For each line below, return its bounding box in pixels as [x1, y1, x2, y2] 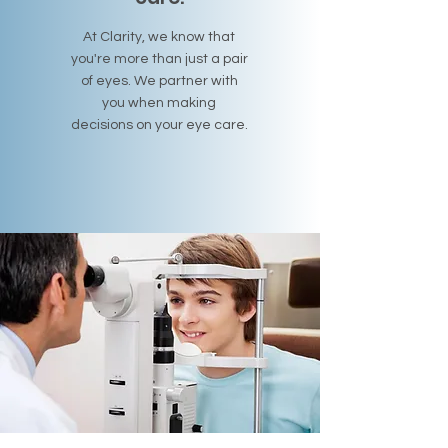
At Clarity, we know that [83, 30, 235, 44]
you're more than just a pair [70, 52, 248, 66]
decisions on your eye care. [70, 118, 248, 132]
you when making [102, 96, 216, 110]
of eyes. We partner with [80, 74, 238, 88]
